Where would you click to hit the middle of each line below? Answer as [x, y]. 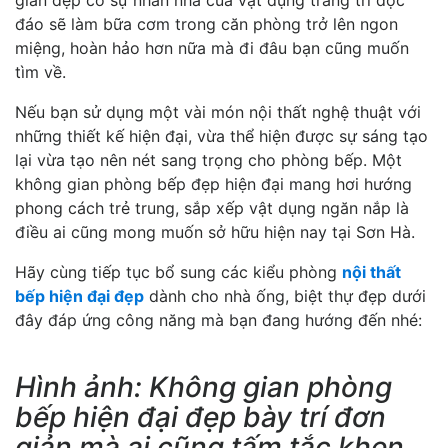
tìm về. [40, 71]
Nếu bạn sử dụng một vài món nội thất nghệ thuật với [218, 111]
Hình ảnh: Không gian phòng [203, 386]
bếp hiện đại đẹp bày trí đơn [200, 416]
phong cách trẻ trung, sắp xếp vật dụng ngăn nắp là [212, 207]
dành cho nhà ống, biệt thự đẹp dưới [285, 295]
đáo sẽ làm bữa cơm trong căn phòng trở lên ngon [206, 23]
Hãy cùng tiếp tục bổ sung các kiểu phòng [178, 271]
